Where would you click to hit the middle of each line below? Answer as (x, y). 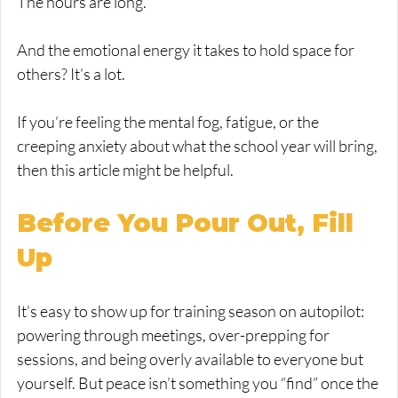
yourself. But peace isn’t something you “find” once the (199, 383)
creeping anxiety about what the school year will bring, (199, 146)
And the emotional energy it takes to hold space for (187, 50)
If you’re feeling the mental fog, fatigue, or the (169, 122)
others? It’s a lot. (71, 74)
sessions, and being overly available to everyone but (191, 359)
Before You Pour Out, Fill (189, 223)
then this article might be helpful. (125, 170)
